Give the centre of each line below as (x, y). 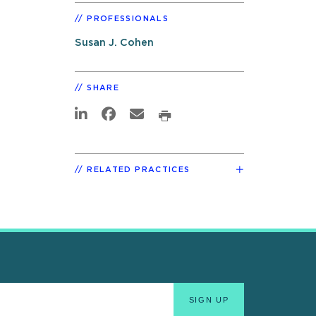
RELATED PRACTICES (139, 169)
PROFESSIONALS (128, 18)
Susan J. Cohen (114, 42)
